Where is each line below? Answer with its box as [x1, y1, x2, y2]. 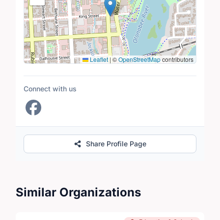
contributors [161, 55, 193, 63]
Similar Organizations [16, 185, 141, 199]
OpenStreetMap [118, 55, 161, 63]
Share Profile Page [86, 139, 147, 148]
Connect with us [24, 84, 77, 93]
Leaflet [88, 55, 108, 63]
